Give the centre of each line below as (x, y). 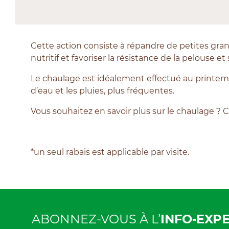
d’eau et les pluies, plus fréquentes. (102, 90)
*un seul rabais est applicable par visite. (110, 152)
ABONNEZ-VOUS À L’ (96, 219)
